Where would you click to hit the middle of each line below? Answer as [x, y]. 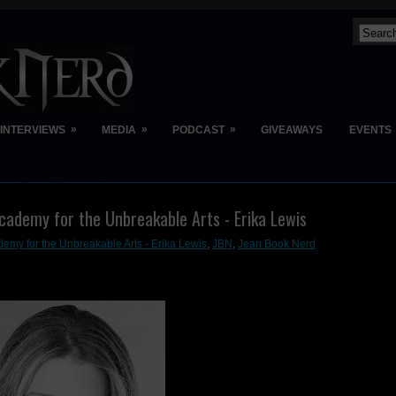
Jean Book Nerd [277, 244]
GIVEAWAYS [292, 130]
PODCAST [198, 130]
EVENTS [370, 130]
